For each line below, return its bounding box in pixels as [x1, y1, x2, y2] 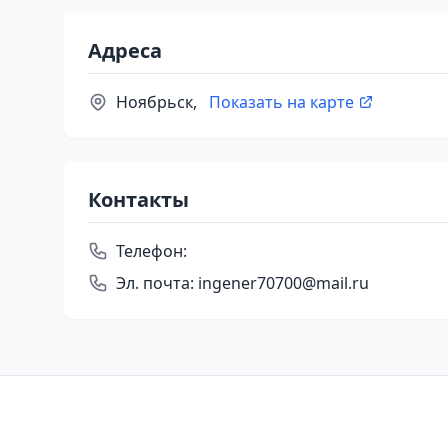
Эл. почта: [116, 272, 194, 294]
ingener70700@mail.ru [194, 272, 369, 294]
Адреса [88, 37, 162, 64]
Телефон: [116, 240, 187, 262]
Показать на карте [209, 91, 354, 113]
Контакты [88, 186, 189, 213]
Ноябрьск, [116, 91, 201, 113]
